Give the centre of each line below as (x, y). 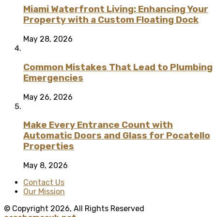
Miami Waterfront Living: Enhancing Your (116, 9)
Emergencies (53, 78)
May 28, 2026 (48, 39)
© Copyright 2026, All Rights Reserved (74, 209)
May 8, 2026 (46, 166)
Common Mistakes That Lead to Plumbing (118, 67)
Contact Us (44, 183)
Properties (49, 147)
